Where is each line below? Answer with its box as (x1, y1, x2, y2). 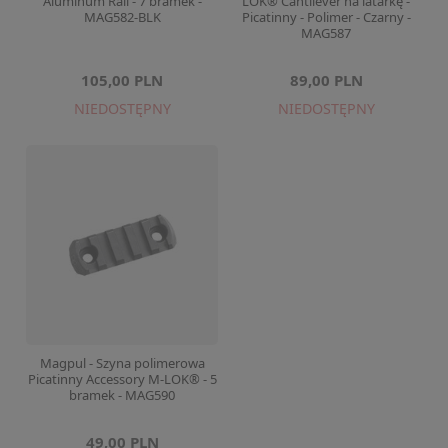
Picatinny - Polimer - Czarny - (241, 8, 411, 26)
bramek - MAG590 (69, 386, 175, 404)
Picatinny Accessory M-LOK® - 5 (27, 370, 217, 388)
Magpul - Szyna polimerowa (39, 354, 205, 372)
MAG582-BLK (83, 8, 161, 26)
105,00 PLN (81, 70, 163, 90)
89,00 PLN (289, 70, 363, 90)
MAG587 (301, 24, 351, 42)
